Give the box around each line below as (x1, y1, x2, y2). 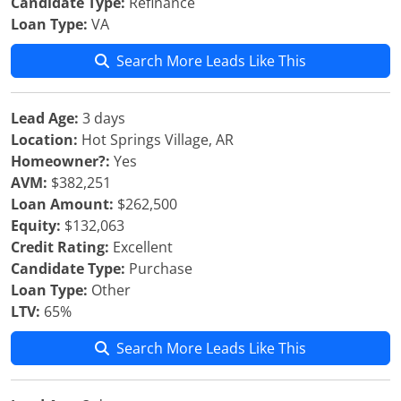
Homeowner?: (11, 151, 110, 171)
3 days (79, 108, 125, 128)
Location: (11, 130, 78, 149)
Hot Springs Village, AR (78, 130, 234, 149)
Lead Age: (11, 108, 79, 128)
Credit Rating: (11, 237, 109, 257)
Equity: (11, 216, 61, 235)
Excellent (109, 237, 173, 257)
